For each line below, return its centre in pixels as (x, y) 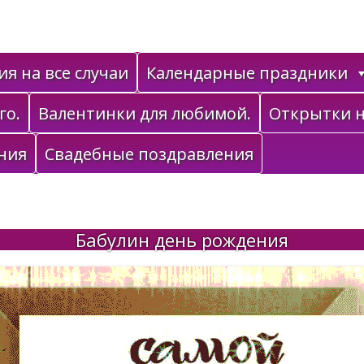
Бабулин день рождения (182, 240)
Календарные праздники (247, 73)
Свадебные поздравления (149, 154)
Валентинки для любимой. (145, 113)
